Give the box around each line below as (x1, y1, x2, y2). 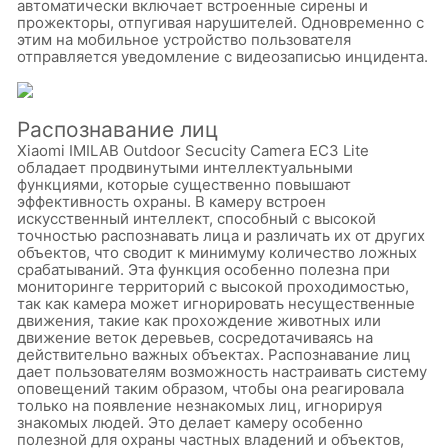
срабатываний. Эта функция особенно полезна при (17, 259, 390, 279)
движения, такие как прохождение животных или (17, 310, 381, 330)
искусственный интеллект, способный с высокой (17, 208, 376, 228)
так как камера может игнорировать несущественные (17, 293, 415, 313)
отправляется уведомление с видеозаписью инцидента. (17, 46, 428, 66)
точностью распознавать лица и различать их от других (17, 225, 425, 245)
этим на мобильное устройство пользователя (17, 29, 351, 49)
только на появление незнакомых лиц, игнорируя (17, 395, 382, 415)
